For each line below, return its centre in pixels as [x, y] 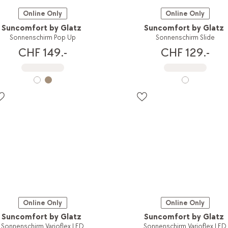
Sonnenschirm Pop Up [42, 37]
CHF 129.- [185, 52]
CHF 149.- [42, 52]
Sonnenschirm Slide [185, 37]
